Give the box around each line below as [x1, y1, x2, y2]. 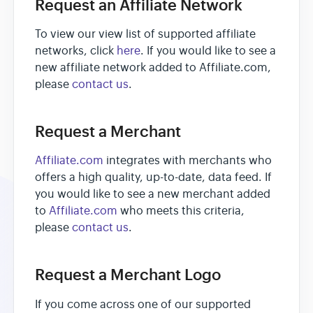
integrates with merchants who [103, 154, 272, 168]
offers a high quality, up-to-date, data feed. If [35, 170, 272, 185]
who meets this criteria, [117, 204, 245, 219]
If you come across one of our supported [35, 297, 251, 312]
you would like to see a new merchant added [35, 187, 270, 202]
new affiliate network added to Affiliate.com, [35, 61, 271, 75]
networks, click [35, 44, 117, 59]
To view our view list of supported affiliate [35, 27, 256, 42]
